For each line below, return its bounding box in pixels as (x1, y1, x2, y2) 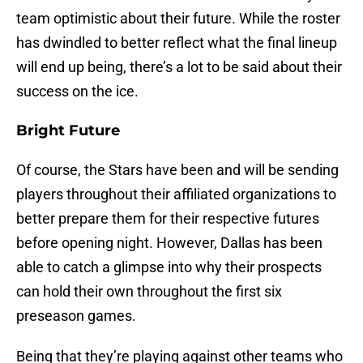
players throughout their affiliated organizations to (16, 186, 336, 203)
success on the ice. (16, 83, 139, 100)
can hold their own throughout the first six (16, 283, 282, 301)
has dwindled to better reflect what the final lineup (16, 34, 337, 52)
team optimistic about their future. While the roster (16, 10, 340, 28)
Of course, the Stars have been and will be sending (16, 161, 339, 179)
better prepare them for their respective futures (16, 210, 319, 228)
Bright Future (16, 122, 120, 140)
